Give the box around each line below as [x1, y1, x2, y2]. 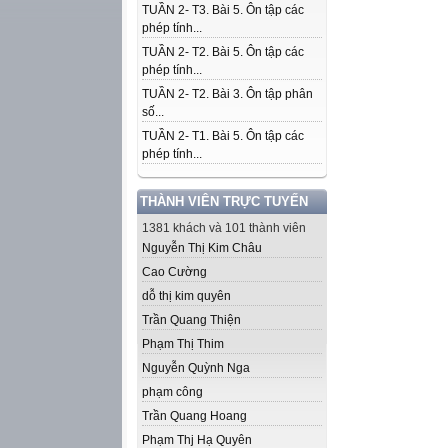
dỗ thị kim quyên [142, 289, 231, 303]
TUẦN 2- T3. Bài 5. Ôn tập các [142, 3, 304, 17]
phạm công [142, 385, 203, 399]
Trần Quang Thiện [142, 313, 241, 327]
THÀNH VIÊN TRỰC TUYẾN [140, 194, 308, 209]
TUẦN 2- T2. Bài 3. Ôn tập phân [142, 87, 313, 101]
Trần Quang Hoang [142, 409, 247, 423]
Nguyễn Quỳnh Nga [142, 361, 250, 375]
